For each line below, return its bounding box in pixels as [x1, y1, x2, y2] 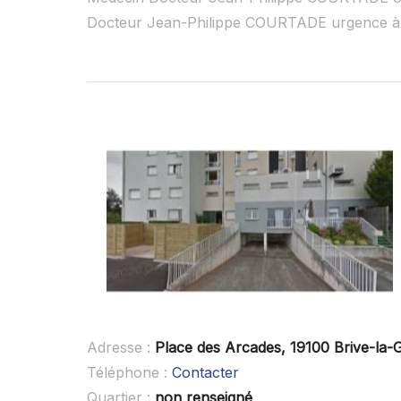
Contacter [172, 363, 239, 381]
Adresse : [87, 337, 155, 356]
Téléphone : [87, 363, 172, 381]
